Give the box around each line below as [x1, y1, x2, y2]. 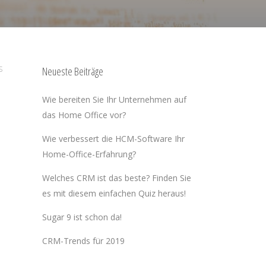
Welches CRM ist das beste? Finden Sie [42, 172, 191, 183]
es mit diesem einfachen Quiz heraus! [42, 188, 186, 199]
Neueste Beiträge [42, 64, 103, 78]
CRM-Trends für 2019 [42, 235, 125, 246]
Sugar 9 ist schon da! [42, 211, 122, 223]
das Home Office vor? [42, 109, 126, 121]
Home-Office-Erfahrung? [42, 148, 136, 160]
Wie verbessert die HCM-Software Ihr [42, 133, 185, 144]
